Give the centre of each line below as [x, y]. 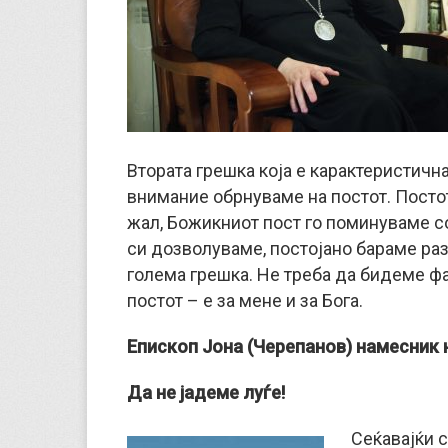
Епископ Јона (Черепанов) [239, 346]
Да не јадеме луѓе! [206, 392]
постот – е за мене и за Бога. [245, 300]
